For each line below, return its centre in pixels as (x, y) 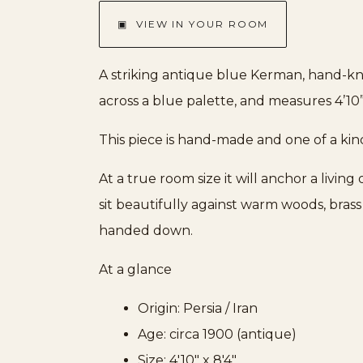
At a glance (135, 270)
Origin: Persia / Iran (198, 309)
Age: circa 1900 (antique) (217, 335)
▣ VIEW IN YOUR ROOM (193, 24)
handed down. (146, 231)
